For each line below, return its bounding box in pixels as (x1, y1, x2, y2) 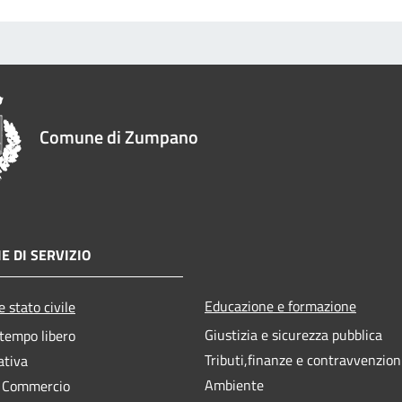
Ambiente (205, 373, 264, 396)
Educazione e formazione (205, 294, 356, 317)
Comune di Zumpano (39, 122, 198, 151)
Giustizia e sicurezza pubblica (205, 323, 382, 345)
